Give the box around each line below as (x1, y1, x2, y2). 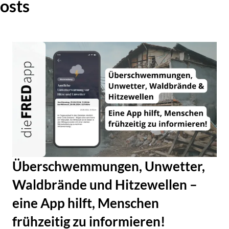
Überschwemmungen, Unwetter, (12, 158, 205, 175)
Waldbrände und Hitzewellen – (12, 176, 197, 193)
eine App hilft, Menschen (12, 195, 159, 212)
